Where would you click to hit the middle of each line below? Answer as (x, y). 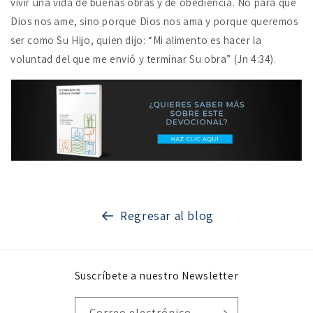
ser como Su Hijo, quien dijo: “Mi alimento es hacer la (136, 41)
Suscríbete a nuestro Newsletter (156, 276)
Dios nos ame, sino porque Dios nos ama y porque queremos (154, 22)
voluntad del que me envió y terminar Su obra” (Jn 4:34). (144, 59)
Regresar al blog (167, 215)
